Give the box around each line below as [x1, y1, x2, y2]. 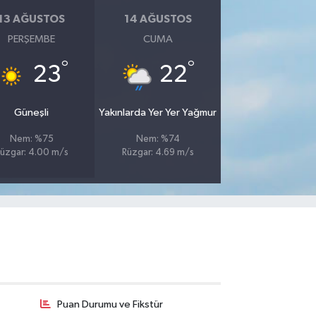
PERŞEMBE [8, 34, 56, 45]
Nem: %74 [135, 135, 180, 145]
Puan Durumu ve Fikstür [56, 298, 163, 310]
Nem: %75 [9, 135, 54, 145]
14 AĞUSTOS [123, 13, 192, 25]
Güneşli [14, 107, 49, 119]
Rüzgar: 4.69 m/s [121, 148, 194, 158]
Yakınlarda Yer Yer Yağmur [99, 107, 217, 119]
